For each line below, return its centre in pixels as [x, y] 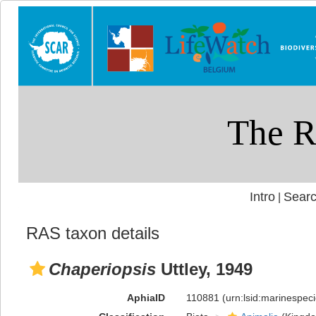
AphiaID [146, 298]
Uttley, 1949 [204, 269]
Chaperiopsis [102, 269]
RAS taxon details [93, 233]
